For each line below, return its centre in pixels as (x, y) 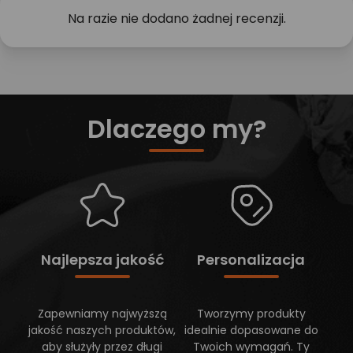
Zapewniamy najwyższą (102, 314)
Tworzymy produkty (251, 314)
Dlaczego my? (176, 129)
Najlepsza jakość (102, 260)
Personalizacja (251, 260)
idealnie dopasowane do (251, 331)
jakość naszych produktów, (102, 331)
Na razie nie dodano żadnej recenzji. (176, 19)
